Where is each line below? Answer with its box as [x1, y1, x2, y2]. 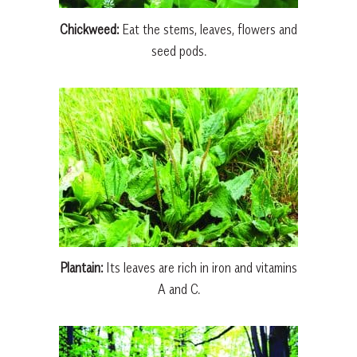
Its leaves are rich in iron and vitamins [103, 260, 297, 277]
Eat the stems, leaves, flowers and [119, 21, 297, 37]
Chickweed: [60, 21, 119, 37]
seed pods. [151, 42, 206, 59]
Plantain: [60, 260, 103, 277]
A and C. [157, 281, 200, 298]
